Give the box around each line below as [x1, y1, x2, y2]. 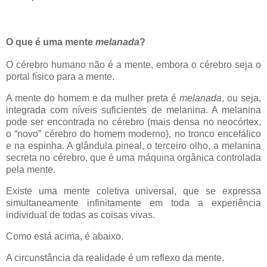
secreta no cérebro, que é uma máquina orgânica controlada [6, 153, 261, 163]
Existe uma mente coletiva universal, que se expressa [6, 185, 261, 196]
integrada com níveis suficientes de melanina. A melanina [6, 105, 261, 116]
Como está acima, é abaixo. [6, 231, 123, 241]
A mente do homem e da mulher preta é [6, 93, 179, 104]
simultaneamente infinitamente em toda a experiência [6, 197, 261, 208]
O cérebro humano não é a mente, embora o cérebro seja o [6, 60, 261, 70]
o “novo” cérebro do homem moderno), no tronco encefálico [6, 129, 261, 139]
